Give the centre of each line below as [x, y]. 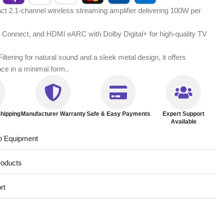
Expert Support [184, 114]
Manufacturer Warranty [53, 114]
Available [183, 121]
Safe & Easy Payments [118, 114]
